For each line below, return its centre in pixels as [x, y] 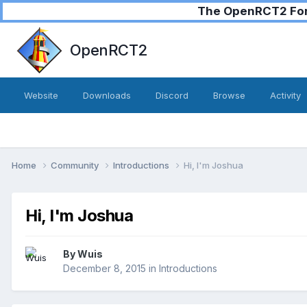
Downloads [107, 95]
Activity [285, 95]
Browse [229, 95]
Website [41, 95]
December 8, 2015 [105, 269]
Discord [172, 95]
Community [76, 165]
